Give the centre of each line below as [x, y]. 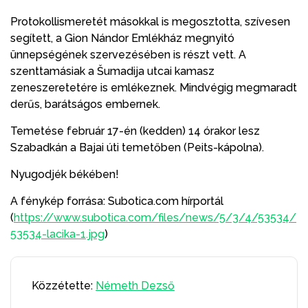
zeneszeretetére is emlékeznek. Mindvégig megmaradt [154, 87]
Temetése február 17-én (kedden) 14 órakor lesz [135, 131]
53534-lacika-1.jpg [57, 234]
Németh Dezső [135, 285]
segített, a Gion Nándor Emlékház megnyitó [122, 38]
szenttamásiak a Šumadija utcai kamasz [114, 71]
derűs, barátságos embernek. [85, 104]
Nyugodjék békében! [65, 174]
